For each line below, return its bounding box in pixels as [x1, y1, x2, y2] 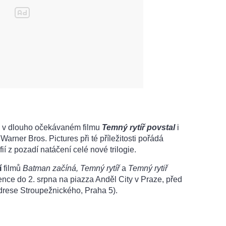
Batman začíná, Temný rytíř [23, 163, 120, 173]
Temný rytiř [128, 163, 167, 173]
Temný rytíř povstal [102, 123, 175, 132]
